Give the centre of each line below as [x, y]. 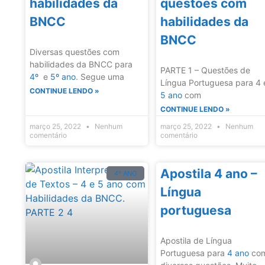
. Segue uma [100, 77]
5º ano [63, 77]
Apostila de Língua [196, 241]
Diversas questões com [75, 52]
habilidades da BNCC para [81, 64]
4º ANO [126, 173]
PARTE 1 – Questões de [206, 70]
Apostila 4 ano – [209, 174]
